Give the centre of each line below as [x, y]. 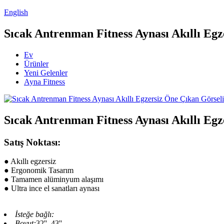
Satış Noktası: [32, 142]
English [16, 12]
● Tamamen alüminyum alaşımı [54, 179]
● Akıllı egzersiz [30, 161]
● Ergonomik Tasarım [39, 170]
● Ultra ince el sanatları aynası [52, 188]
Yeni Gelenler [46, 72]
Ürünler [36, 63]
